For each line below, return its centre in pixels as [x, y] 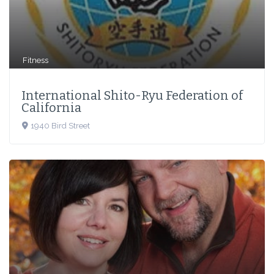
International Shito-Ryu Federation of [132, 96]
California [51, 108]
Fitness [36, 61]
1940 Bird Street [60, 126]
